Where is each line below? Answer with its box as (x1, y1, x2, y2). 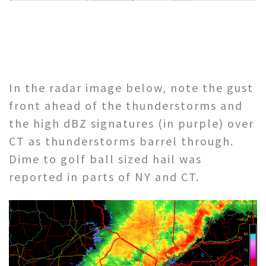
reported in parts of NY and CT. (9, 169, 199, 185)
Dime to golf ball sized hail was (9, 151, 202, 167)
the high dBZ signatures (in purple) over (9, 116, 254, 131)
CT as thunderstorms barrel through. (9, 134, 234, 149)
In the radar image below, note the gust (9, 80, 254, 96)
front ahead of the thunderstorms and (9, 98, 243, 113)
